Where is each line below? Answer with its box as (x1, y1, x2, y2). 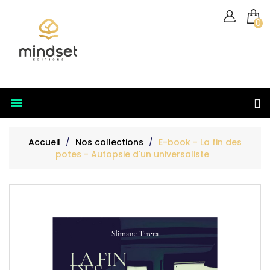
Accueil (28, 136, 60, 148)
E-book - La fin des (159, 136, 242, 148)
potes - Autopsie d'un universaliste (55, 148, 209, 160)
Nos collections (75, 136, 143, 148)
